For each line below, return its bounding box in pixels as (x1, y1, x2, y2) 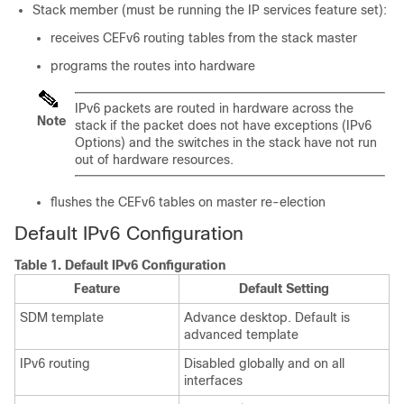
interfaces (184, 373, 243, 388)
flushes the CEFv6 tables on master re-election (50, 195, 326, 209)
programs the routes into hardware (50, 59, 255, 73)
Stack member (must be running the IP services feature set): (32, 3, 387, 17)
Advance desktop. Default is (184, 310, 350, 325)
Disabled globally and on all (184, 356, 344, 371)
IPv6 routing (20, 356, 90, 371)
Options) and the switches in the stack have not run (75, 135, 377, 150)
